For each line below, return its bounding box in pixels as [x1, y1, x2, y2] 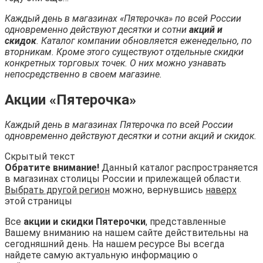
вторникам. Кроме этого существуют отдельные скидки [5, 46, 244, 58]
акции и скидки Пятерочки [23, 216, 146, 228]
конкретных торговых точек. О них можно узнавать [5, 57, 226, 69]
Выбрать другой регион [5, 184, 110, 196]
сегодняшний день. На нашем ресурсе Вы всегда [5, 238, 224, 250]
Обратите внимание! [5, 162, 99, 174]
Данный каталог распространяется [99, 162, 258, 174]
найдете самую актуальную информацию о [5, 249, 198, 261]
